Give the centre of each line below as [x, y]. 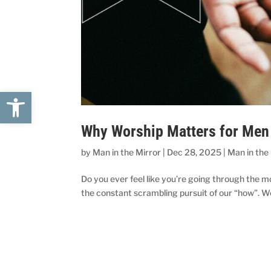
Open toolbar [65, 97]
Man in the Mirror [127, 152]
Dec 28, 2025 [194, 152]
